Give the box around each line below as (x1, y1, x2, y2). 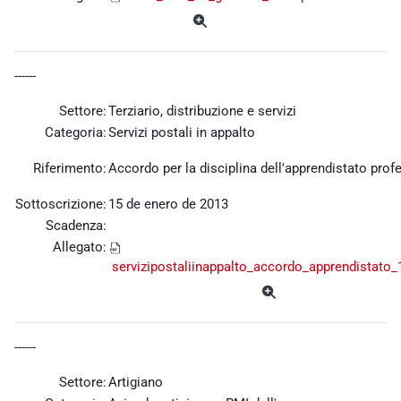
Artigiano (108, 374, 163, 391)
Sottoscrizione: (15, 196, 107, 213)
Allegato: (53, 239, 107, 256)
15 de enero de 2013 (108, 196, 228, 213)
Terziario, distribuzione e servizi (108, 103, 296, 120)
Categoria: (45, 124, 107, 141)
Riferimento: (33, 160, 107, 177)
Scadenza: (46, 218, 107, 235)
